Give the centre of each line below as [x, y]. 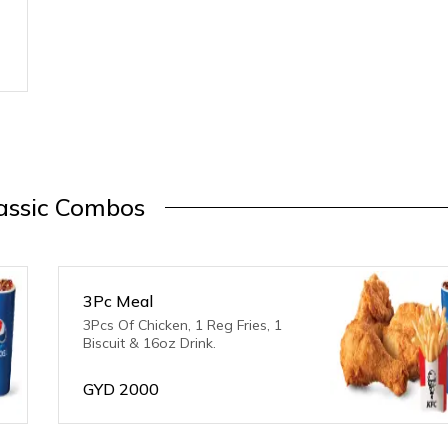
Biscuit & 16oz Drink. [150, 343]
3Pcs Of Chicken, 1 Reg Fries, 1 [183, 325]
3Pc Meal [118, 301]
